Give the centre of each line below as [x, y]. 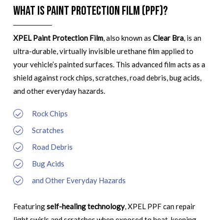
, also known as [128, 38]
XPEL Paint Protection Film [58, 38]
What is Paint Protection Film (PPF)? [90, 11]
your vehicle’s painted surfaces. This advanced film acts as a [109, 65]
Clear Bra [168, 38]
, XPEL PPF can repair [160, 206]
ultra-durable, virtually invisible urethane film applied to [103, 51]
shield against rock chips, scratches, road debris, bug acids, [107, 78]
